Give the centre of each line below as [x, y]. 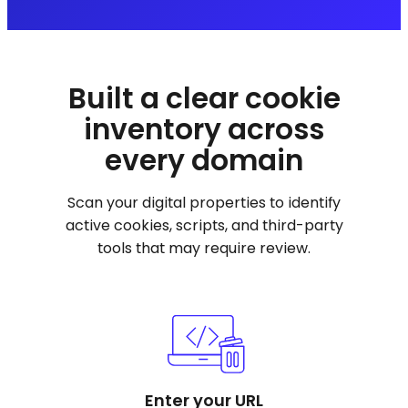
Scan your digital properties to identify [204, 202]
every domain [204, 160]
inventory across [204, 129]
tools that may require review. [204, 248]
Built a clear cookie [204, 98]
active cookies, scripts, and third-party [204, 225]
